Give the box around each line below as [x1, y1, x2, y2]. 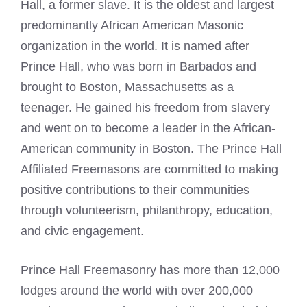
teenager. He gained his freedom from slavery [21, 101, 270, 114]
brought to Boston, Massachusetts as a [21, 80, 234, 94]
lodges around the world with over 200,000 [21, 284, 253, 297]
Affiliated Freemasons [21, 162, 140, 176]
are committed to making [140, 162, 278, 176]
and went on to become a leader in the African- [21, 121, 275, 135]
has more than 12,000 [156, 263, 280, 277]
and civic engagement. [21, 224, 144, 238]
